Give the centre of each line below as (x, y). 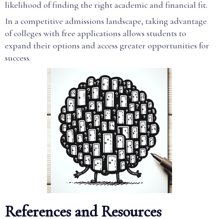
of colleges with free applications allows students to (96, 33)
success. (18, 58)
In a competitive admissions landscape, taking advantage (106, 21)
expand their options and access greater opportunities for (107, 45)
